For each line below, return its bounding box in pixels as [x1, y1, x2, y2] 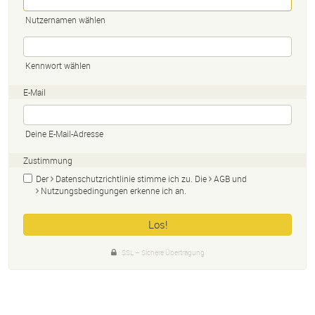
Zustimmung [23, 154, 72, 166]
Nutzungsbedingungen [41, 184, 128, 196]
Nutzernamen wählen [25, 13, 105, 25]
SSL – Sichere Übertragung [121, 247, 205, 257]
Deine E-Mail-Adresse [25, 127, 103, 139]
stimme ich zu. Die [135, 172, 209, 184]
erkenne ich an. [128, 184, 186, 196]
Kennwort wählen [25, 59, 91, 71]
